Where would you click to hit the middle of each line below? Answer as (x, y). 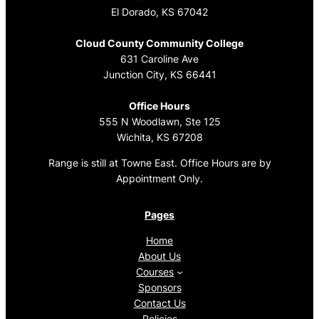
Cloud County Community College (159, 43)
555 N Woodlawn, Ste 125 (159, 121)
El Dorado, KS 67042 (159, 11)
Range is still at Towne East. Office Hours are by (159, 162)
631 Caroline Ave (159, 58)
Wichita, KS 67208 (159, 137)
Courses (155, 272)
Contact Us (159, 303)
